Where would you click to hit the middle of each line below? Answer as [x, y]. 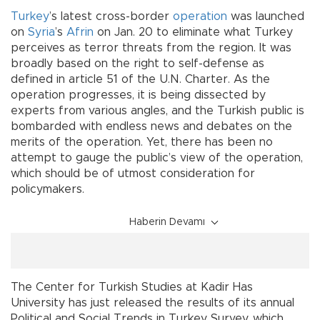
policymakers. [49, 190]
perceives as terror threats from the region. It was [151, 48]
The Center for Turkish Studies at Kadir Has [132, 287]
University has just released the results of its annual [152, 303]
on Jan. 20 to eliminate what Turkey [193, 32]
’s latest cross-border [111, 17]
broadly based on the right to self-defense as [137, 64]
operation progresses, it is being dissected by [138, 95]
